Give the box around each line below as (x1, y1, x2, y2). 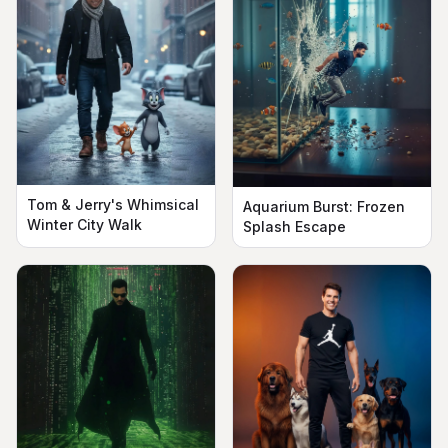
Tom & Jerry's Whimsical (27, 196, 199, 214)
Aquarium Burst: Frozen (243, 198, 405, 216)
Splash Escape (243, 218, 346, 236)
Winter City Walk (27, 216, 142, 234)
